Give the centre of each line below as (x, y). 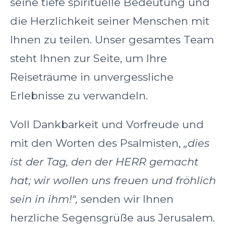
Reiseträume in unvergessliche (92, 77)
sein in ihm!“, (44, 199)
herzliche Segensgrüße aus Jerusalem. (112, 218)
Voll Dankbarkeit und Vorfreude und (107, 125)
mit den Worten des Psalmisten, (97, 143)
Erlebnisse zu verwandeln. (79, 96)
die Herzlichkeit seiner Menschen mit (110, 21)
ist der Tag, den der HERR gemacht (104, 162)
